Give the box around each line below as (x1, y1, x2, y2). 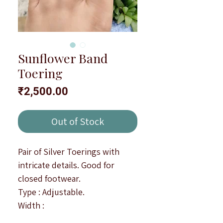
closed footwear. (18, 172, 81, 184)
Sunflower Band (18, 49, 108, 66)
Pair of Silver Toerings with (18, 145, 119, 157)
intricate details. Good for (18, 159, 114, 171)
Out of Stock (51, 114, 104, 128)
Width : (18, 199, 44, 211)
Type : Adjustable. (18, 186, 85, 198)
